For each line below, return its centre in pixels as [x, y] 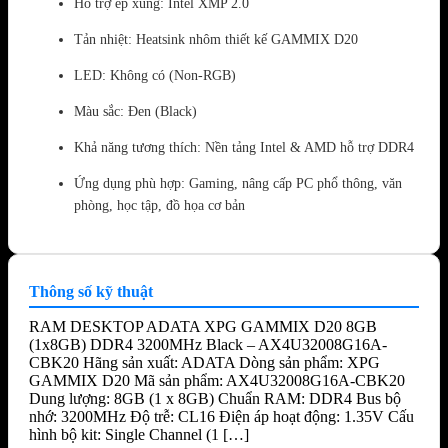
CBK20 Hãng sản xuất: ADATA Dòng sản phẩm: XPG [204, 363]
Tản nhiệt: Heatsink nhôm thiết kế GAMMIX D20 [216, 39]
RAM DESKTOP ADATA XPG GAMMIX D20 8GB [203, 327]
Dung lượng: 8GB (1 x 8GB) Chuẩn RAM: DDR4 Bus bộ [215, 399]
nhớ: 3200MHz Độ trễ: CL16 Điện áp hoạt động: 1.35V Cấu [221, 417]
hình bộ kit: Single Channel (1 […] [139, 435]
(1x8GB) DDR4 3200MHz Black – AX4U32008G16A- [208, 345]
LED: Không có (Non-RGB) [155, 75]
